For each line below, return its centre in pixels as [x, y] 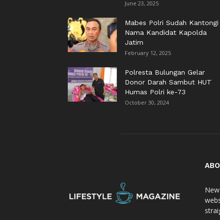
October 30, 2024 [147, 102]
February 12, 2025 [148, 53]
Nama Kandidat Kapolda [166, 32]
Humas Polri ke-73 [155, 92]
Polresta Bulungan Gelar [165, 72]
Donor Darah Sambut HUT [168, 82]
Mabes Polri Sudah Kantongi [172, 23]
